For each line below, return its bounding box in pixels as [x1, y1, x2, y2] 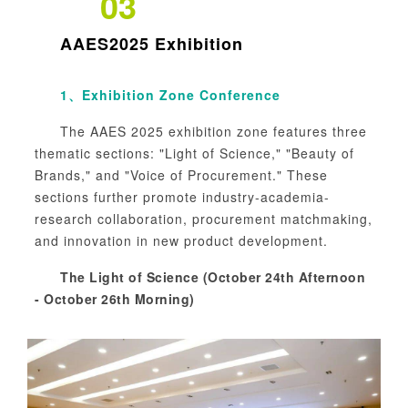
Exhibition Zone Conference [82, 85, 280, 104]
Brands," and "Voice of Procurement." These [35, 165, 328, 184]
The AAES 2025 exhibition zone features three [60, 121, 367, 140]
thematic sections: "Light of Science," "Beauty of [35, 143, 354, 162]
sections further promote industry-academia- [35, 187, 330, 206]
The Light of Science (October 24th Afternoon [60, 267, 365, 286]
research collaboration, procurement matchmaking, [35, 209, 372, 228]
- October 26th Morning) [35, 289, 195, 308]
